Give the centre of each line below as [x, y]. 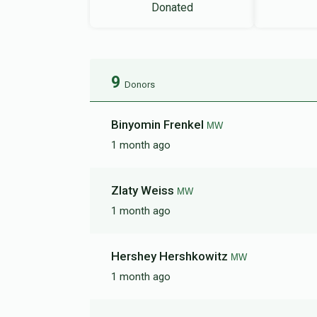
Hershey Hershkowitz [171, 256]
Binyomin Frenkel [159, 125]
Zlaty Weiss [144, 190]
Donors [140, 85]
